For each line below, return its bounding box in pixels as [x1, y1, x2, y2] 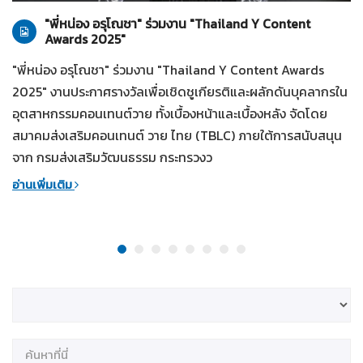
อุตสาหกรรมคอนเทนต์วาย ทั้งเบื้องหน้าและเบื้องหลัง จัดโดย [12, 104, 327, 124]
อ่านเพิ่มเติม [12, 175, 75, 194]
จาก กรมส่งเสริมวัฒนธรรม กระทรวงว [12, 147, 212, 168]
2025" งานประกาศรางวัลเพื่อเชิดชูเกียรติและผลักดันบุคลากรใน [12, 82, 348, 102]
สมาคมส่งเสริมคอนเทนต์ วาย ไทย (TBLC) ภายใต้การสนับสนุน [12, 126, 342, 146]
